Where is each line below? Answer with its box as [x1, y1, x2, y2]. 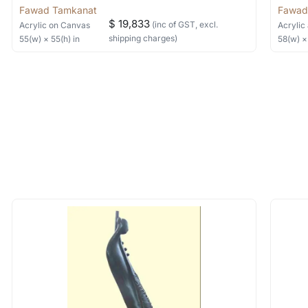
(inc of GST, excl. [150, 19, 219, 30]
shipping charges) [109, 33, 178, 43]
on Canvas [49, 20, 91, 30]
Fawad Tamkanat [19, 4, 98, 16]
